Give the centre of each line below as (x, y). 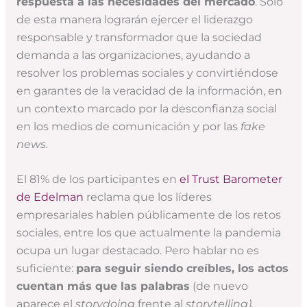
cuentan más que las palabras (103, 286)
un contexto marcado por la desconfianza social (146, 109)
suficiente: (46, 269)
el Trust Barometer (231, 180)
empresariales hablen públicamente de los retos (148, 215)
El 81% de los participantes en (98, 180)
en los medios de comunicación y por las (128, 127)
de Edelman (50, 197)
